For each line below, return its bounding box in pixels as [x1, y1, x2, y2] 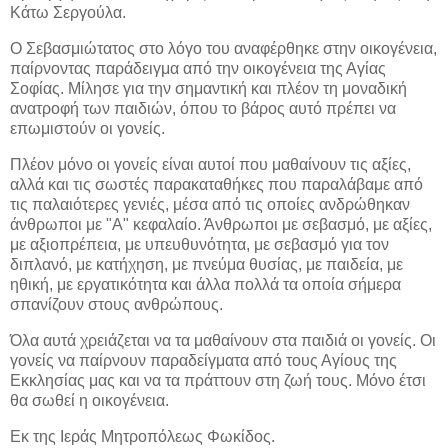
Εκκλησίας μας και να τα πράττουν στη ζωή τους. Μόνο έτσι [10, 371, 426, 389]
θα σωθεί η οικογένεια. [10, 391, 169, 409]
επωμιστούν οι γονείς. [10, 120, 169, 138]
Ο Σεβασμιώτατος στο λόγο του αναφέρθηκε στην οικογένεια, [10, 40, 437, 58]
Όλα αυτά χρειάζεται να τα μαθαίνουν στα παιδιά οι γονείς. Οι [10, 331, 436, 349]
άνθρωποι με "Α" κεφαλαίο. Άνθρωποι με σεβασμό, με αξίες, [10, 216, 432, 234]
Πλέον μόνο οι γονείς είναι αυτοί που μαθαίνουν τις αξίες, [10, 156, 411, 174]
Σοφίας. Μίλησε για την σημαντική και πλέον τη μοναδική [10, 80, 407, 98]
